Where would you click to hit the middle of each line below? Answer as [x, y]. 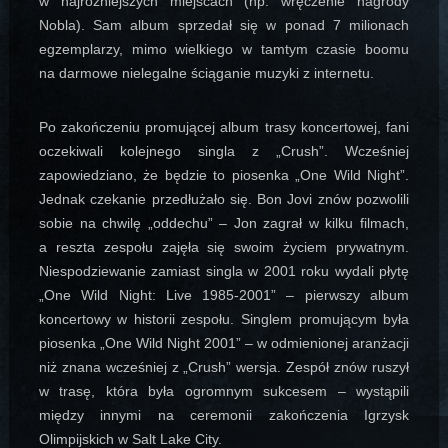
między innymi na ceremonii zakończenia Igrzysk [224, 415]
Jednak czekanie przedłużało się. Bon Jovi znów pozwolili [224, 199]
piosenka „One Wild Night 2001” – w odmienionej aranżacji [224, 343]
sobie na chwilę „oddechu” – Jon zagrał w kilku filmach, [224, 223]
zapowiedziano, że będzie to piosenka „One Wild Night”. [224, 175]
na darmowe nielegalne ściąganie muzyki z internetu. [206, 73]
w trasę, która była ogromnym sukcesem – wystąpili [224, 391]
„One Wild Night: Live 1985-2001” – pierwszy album [224, 295]
